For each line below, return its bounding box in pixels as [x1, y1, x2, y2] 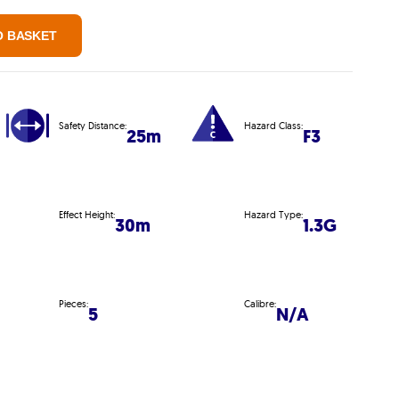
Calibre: [243, 297, 276, 310]
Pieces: [59, 297, 88, 310]
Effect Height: [59, 208, 115, 221]
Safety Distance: [59, 118, 126, 132]
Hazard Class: [243, 118, 303, 132]
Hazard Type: [243, 208, 303, 221]
